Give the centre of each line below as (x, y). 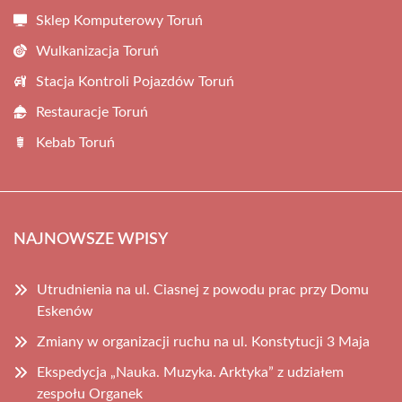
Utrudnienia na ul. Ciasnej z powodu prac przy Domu (203, 290)
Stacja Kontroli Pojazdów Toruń (135, 82)
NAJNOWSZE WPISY (91, 240)
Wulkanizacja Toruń (97, 51)
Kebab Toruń (75, 143)
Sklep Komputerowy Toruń (119, 21)
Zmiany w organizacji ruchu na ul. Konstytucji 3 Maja (203, 342)
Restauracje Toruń (92, 112)
